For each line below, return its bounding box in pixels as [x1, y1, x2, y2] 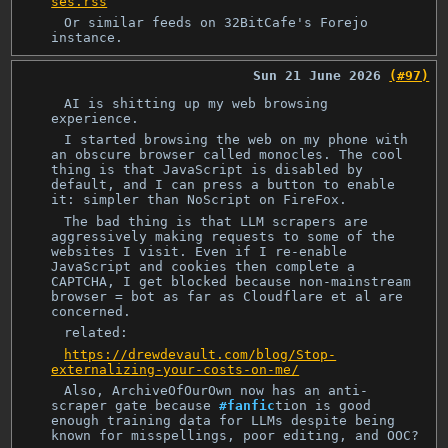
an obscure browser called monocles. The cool [51, 147, 404, 163]
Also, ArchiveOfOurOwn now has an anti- [64, 383, 369, 399]
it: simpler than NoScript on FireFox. [51, 192, 348, 208]
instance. [51, 30, 124, 46]
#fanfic [219, 398, 276, 414]
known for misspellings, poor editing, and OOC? [51, 428, 420, 444]
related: [64, 325, 129, 341]
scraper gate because [51, 398, 220, 414]
